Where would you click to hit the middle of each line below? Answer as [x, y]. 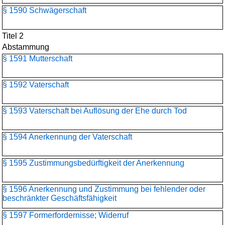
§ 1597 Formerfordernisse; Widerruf [66, 215]
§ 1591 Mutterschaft [37, 59]
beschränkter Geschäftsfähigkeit [60, 198]
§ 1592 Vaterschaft [36, 85]
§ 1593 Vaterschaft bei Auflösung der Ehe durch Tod [95, 111]
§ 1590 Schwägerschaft [44, 10]
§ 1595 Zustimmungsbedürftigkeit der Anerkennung [93, 163]
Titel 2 [13, 36]
